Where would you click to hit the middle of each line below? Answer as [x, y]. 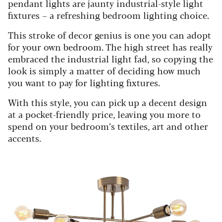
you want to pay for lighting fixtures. [84, 82]
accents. [25, 138]
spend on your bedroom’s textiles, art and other [108, 126]
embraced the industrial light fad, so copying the [111, 58]
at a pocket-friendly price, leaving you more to [104, 114]
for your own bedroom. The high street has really [110, 46]
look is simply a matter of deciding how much [104, 70]
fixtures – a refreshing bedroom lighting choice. [109, 15]
